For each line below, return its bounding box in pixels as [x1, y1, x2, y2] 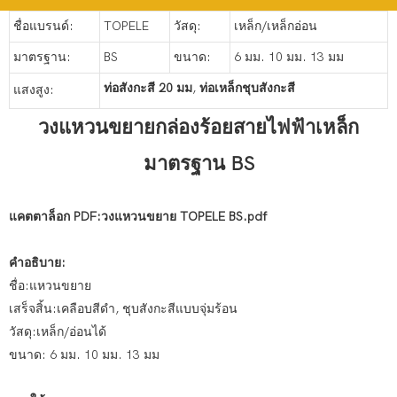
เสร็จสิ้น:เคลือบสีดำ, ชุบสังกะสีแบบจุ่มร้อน [9, 301, 237, 317]
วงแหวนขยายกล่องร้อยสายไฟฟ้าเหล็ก [38, 116, 359, 140]
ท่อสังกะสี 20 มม [104, 81, 192, 97]
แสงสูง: [13, 82, 54, 98]
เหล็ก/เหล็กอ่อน [234, 19, 317, 35]
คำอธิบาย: [9, 255, 66, 271]
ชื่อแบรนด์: [13, 19, 74, 35]
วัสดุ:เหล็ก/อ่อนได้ [9, 324, 106, 340]
